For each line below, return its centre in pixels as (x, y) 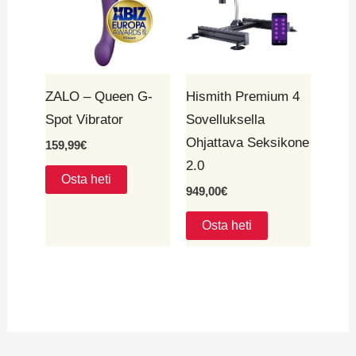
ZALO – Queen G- (99, 96)
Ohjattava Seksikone (248, 142)
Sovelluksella (225, 119)
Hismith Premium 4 (243, 96)
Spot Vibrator (85, 119)
